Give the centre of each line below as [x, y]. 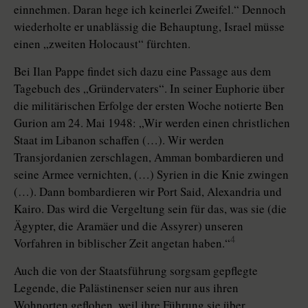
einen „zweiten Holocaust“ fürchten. [102, 44]
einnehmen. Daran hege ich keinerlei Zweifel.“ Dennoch [150, 10]
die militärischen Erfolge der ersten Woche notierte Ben [149, 106]
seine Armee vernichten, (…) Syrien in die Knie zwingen [151, 175]
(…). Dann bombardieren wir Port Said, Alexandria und [148, 192]
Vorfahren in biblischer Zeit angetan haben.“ [122, 243]
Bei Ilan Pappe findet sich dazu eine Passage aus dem [142, 71]
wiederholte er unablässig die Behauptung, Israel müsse [149, 27]
